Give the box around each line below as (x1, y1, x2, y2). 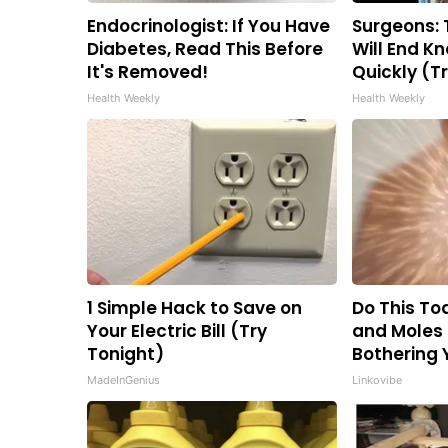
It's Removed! (87, 59, 208, 84)
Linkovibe (352, 372, 402, 387)
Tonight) (87, 341, 164, 366)
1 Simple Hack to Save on (87, 295, 302, 320)
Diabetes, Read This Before (87, 36, 323, 61)
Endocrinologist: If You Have (87, 13, 330, 38)
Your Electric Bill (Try (87, 318, 267, 343)
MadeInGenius (87, 372, 160, 387)
